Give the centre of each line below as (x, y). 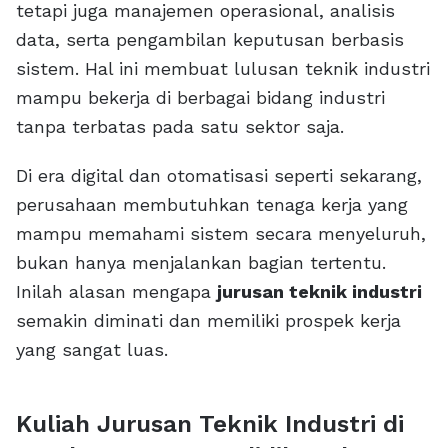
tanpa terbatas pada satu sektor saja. (180, 127)
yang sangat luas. (92, 350)
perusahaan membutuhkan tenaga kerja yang (212, 205)
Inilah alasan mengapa (116, 292)
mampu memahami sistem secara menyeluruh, (221, 234)
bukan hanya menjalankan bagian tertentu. (201, 263)
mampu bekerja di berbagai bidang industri (200, 98)
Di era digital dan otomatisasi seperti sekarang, (219, 176)
